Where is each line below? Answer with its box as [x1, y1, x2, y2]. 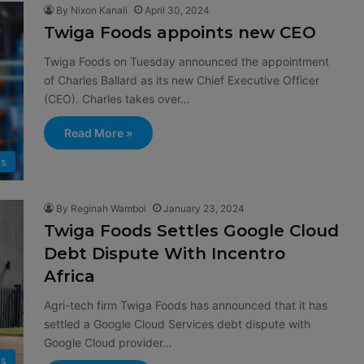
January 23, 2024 [163, 202, 245, 214]
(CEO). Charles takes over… [44, 92, 190, 106]
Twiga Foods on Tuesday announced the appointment [44, 54, 329, 68]
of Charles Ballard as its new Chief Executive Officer [44, 73, 319, 87]
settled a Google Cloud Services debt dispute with [44, 317, 310, 331]
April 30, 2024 [145, 4, 210, 16]
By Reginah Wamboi [56, 202, 146, 214]
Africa [44, 266, 95, 286]
